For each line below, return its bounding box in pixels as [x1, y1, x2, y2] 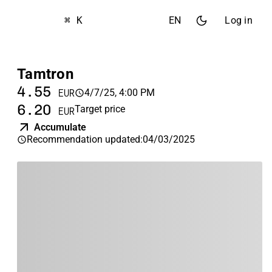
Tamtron [17, 66, 73, 83]
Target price [75, 103, 125, 115]
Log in [225, 15, 253, 26]
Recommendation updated [27, 134, 140, 145]
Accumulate [34, 121, 86, 133]
